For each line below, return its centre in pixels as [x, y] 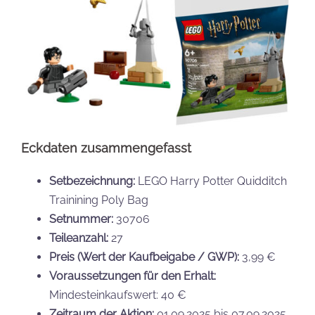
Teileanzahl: [79, 238]
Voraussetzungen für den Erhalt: [133, 276]
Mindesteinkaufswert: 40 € [118, 295]
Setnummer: [81, 219]
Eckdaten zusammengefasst [106, 148]
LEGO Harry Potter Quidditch [211, 181]
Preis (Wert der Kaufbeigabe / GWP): [144, 257]
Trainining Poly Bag [99, 200]
